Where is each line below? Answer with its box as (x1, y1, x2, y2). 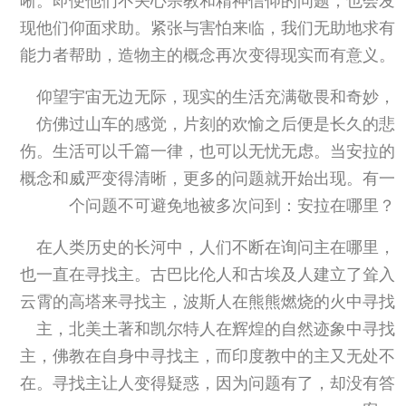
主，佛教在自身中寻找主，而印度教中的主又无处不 (20, 344, 395, 370)
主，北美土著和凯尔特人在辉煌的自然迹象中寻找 (36, 317, 395, 343)
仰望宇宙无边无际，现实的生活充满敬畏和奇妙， (36, 85, 395, 111)
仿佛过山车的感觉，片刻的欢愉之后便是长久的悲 (36, 112, 395, 138)
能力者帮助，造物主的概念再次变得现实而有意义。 (20, 43, 395, 69)
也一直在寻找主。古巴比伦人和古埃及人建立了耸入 (20, 263, 395, 288)
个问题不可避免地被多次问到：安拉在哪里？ (69, 194, 395, 219)
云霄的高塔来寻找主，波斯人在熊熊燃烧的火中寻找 (20, 290, 395, 315)
